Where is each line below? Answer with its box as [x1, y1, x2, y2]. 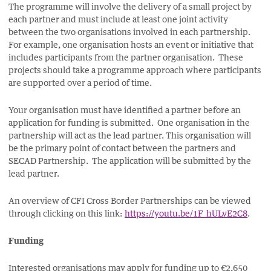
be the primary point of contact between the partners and [8, 142, 237, 153]
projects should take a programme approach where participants [8, 64, 262, 75]
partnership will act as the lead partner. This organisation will [8, 129, 252, 140]
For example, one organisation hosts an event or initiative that [8, 39, 254, 50]
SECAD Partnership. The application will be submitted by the [8, 155, 252, 166]
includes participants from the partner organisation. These [8, 51, 244, 62]
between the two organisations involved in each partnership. [8, 26, 251, 37]
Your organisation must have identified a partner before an [8, 104, 241, 115]
